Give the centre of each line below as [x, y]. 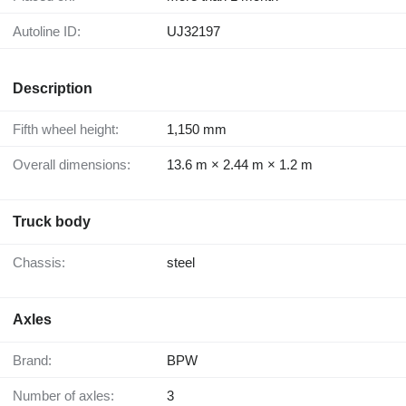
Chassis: [44, 263]
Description [53, 89]
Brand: [37, 361]
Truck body [52, 222]
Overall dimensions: [77, 165]
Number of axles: [68, 396]
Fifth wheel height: [70, 130]
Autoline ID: [51, 32]
